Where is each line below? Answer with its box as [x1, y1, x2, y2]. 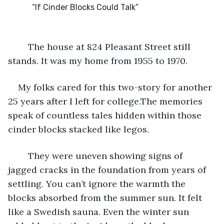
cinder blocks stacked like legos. [8, 123, 149, 135]
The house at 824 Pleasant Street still [18, 40, 28, 52]
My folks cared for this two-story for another [18, 81, 214, 93]
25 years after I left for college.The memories [8, 95, 205, 107]
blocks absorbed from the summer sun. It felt [8, 191, 204, 203]
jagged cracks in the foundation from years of [8, 163, 208, 175]
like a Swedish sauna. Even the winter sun [8, 205, 191, 217]
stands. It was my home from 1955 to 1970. [8, 54, 190, 66]
